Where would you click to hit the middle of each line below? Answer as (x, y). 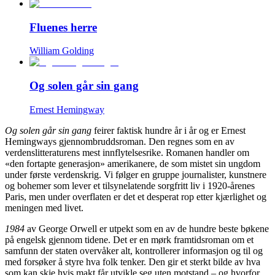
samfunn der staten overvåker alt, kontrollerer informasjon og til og (134, 250)
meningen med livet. (44, 207)
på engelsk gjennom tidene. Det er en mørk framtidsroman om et (129, 239)
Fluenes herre (63, 27)
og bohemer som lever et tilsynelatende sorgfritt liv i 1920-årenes (130, 185)
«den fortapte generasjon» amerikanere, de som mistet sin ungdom (133, 163)
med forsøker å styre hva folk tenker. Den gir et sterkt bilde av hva (133, 261)
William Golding (62, 51)
